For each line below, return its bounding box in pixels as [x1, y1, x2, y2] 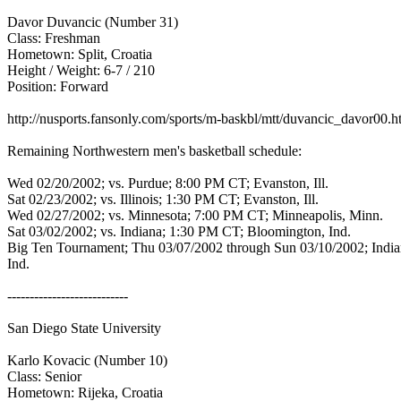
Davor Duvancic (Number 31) [7, 14, 182, 30]
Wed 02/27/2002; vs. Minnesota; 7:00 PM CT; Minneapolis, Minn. [7, 208, 387, 223]
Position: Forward [7, 79, 112, 94]
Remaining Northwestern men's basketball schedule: [7, 143, 305, 158]
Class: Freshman [7, 30, 104, 46]
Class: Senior [7, 369, 85, 384]
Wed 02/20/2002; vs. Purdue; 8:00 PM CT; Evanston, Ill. [7, 175, 332, 191]
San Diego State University [7, 320, 165, 336]
